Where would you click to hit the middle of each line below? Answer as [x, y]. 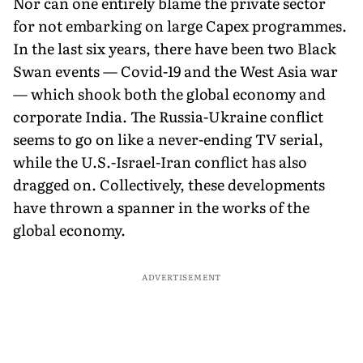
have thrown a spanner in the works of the [161, 207]
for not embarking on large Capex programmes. [180, 25]
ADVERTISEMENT [181, 276]
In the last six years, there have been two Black [175, 48]
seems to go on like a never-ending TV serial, [168, 139]
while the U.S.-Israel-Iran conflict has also [160, 161]
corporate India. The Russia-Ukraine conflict [168, 116]
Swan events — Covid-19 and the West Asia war [175, 70]
